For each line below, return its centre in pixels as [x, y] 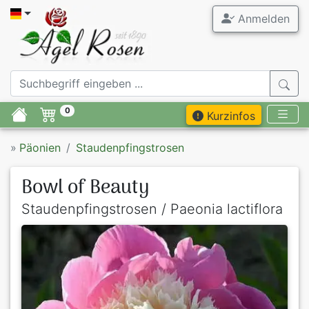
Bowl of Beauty [85, 189]
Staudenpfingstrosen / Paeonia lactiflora [152, 209]
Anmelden [262, 19]
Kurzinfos [229, 116]
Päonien [40, 148]
